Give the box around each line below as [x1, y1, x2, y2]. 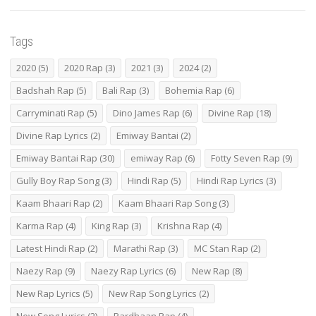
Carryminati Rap [16, 106, 85, 119]
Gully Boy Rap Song [16, 174, 99, 187]
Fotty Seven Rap [211, 151, 280, 164]
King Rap [92, 219, 129, 232]
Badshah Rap [16, 83, 74, 97]
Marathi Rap [114, 241, 166, 255]
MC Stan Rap [194, 241, 248, 255]
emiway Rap [130, 151, 183, 164]
